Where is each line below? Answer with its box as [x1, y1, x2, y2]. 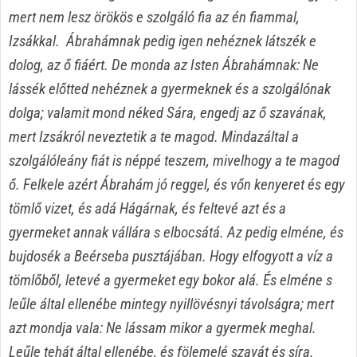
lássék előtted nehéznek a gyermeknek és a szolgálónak [9, 80, 331, 99]
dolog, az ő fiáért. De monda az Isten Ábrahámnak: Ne [9, 56, 319, 75]
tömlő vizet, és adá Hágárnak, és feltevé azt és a [9, 199, 286, 218]
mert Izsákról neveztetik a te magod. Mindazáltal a [9, 127, 299, 147]
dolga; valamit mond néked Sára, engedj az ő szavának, [9, 104, 327, 123]
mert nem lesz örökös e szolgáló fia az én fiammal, [9, 8, 300, 27]
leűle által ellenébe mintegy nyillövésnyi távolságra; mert [9, 295, 334, 314]
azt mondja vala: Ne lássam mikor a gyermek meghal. [9, 319, 316, 338]
